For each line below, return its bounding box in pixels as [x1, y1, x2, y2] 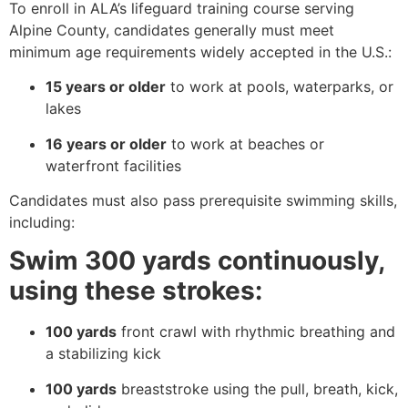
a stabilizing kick [46, 344, 161, 363]
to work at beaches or [167, 134, 324, 153]
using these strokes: [9, 275, 262, 307]
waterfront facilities [46, 156, 181, 175]
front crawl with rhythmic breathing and [117, 322, 395, 342]
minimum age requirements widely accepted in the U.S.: [9, 42, 392, 61]
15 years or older [46, 77, 166, 97]
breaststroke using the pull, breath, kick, [117, 379, 398, 398]
